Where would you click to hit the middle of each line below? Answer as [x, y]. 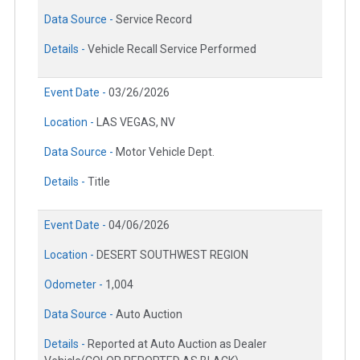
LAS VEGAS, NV [136, 122]
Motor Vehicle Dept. [165, 151]
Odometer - [75, 284]
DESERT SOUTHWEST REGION [172, 254]
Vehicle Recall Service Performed [172, 49]
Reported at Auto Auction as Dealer [177, 344]
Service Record [154, 19]
